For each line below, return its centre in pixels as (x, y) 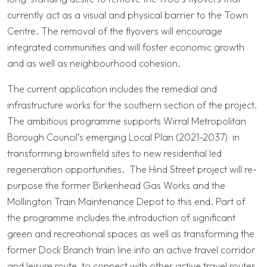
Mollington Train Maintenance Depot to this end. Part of (126, 202)
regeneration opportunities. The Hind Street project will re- (132, 170)
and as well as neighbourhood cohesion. (94, 63)
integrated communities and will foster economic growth (126, 47)
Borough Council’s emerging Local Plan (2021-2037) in (123, 137)
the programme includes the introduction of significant (121, 218)
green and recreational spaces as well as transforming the (131, 234)
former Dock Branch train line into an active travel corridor (131, 250)
